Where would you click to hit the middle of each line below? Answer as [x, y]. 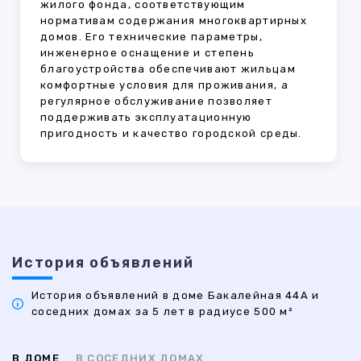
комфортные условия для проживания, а [164, 85]
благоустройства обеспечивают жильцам [168, 69]
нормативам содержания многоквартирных [174, 21]
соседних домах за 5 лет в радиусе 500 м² [162, 312]
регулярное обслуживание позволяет [156, 102]
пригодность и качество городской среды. [171, 134]
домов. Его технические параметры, [151, 37]
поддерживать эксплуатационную [146, 118]
